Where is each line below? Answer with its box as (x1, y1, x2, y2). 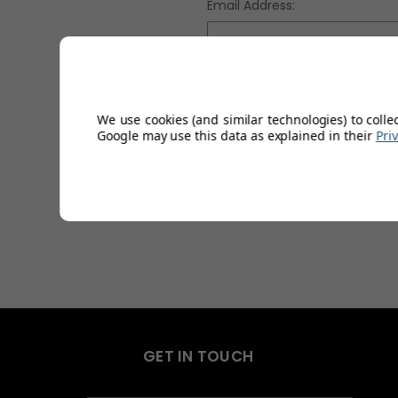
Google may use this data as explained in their (97, 127, 376, 145)
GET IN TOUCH (143, 345, 254, 367)
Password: (206, 83, 267, 101)
